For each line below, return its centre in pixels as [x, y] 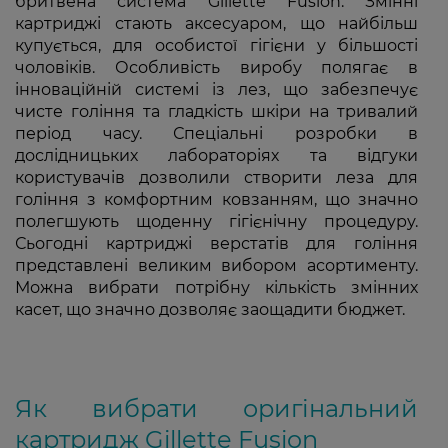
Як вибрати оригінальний [216, 408]
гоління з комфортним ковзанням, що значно [216, 199]
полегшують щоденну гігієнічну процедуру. [216, 221]
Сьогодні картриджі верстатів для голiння [216, 243]
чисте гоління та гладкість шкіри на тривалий [216, 111]
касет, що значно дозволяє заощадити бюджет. [210, 309]
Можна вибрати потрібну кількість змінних [216, 287]
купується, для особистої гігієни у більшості [216, 45]
